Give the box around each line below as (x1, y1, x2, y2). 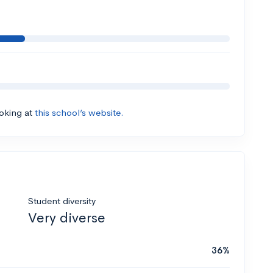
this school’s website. (35, 107, 124, 119)
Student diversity (28, 195, 96, 207)
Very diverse (28, 209, 105, 227)
